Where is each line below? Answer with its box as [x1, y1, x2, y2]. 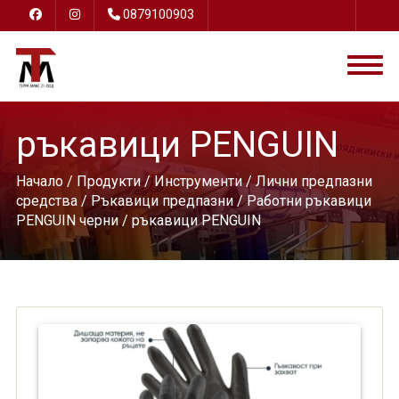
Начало [15, 173, 63, 190]
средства [15, 192, 77, 209]
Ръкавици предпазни [90, 192, 233, 209]
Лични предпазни [255, 173, 372, 190]
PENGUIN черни [15, 212, 118, 229]
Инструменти [153, 173, 242, 190]
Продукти [76, 173, 141, 190]
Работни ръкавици [246, 192, 371, 209]
